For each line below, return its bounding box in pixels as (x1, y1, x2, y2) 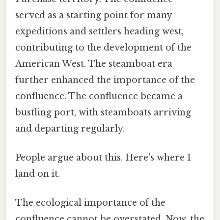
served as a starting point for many (15, 9, 172, 21)
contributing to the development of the (15, 42, 192, 53)
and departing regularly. (15, 123, 125, 134)
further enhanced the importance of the (15, 74, 195, 85)
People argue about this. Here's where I (15, 152, 191, 163)
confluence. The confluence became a (15, 90, 183, 102)
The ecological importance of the (15, 197, 165, 209)
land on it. (15, 168, 60, 179)
